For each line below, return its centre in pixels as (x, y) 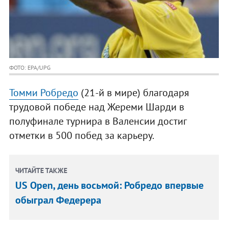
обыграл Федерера (59, 200)
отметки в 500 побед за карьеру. (81, 136)
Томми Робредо (44, 93)
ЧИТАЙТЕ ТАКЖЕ (41, 171)
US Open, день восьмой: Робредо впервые (110, 186)
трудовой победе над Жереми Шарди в (96, 107)
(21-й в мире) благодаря (134, 93)
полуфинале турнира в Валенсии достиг (97, 121)
